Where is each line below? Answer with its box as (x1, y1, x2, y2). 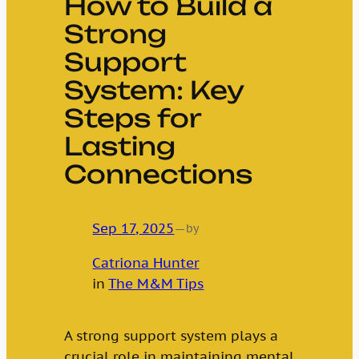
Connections (63, 158, 252, 190)
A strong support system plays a (63, 327, 278, 345)
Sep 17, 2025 (92, 220, 175, 238)
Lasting (63, 130, 175, 162)
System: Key (63, 74, 244, 106)
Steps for (63, 102, 201, 134)
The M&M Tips (108, 275, 204, 293)
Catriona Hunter (92, 254, 200, 272)
